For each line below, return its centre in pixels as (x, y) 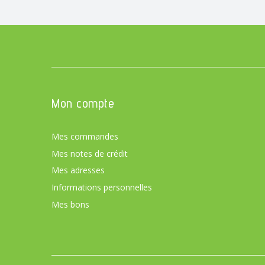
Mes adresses (78, 170)
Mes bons (70, 205)
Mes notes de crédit (90, 153)
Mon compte (83, 103)
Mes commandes (85, 136)
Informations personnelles (102, 188)
